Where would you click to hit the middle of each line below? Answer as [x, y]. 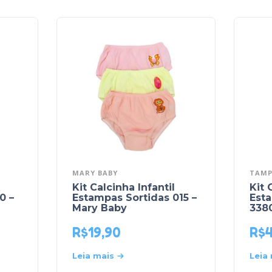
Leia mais [93, 255]
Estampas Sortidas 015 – [134, 198]
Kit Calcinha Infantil [124, 188]
